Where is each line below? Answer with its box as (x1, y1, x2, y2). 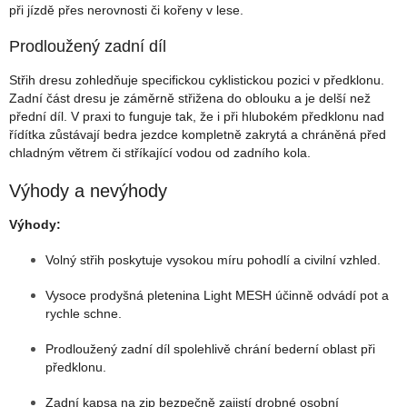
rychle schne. (45, 305, 122, 321)
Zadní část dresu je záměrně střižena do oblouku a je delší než (9, 91, 371, 106)
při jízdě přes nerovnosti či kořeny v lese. (9, 3, 243, 18)
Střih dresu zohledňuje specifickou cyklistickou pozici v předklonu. (9, 73, 384, 88)
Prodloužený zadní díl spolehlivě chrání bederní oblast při (45, 341, 375, 356)
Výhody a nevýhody (9, 181, 167, 202)
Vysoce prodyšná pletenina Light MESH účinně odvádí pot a (45, 287, 389, 303)
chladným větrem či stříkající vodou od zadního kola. (9, 145, 311, 161)
